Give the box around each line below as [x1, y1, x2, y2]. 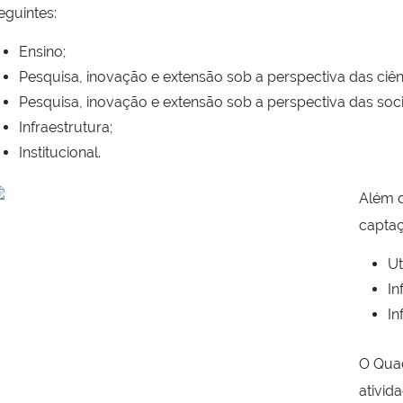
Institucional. [19, 144, 101, 162]
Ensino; [19, 43, 66, 61]
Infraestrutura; [19, 119, 112, 137]
